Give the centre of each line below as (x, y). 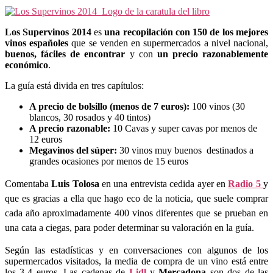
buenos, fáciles (36, 54)
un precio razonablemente (212, 54)
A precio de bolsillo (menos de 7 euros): (109, 107)
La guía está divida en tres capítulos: (74, 86)
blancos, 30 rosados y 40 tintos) (90, 118)
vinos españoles (37, 43)
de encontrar (98, 54)
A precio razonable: (70, 129)
